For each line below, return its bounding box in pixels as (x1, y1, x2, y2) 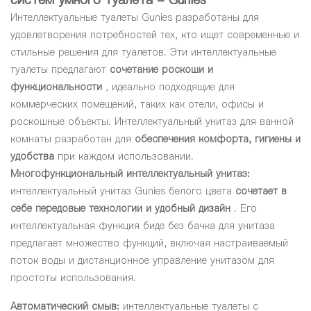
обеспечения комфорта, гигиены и (135, 132, 301, 146)
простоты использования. (10, 271, 136, 285)
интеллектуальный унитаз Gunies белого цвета (10, 184, 235, 199)
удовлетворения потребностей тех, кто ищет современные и (10, 28, 299, 42)
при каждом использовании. (54, 149, 194, 164)
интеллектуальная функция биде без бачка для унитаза (10, 219, 275, 233)
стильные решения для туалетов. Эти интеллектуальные (10, 45, 276, 60)
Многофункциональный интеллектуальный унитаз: (10, 167, 250, 181)
